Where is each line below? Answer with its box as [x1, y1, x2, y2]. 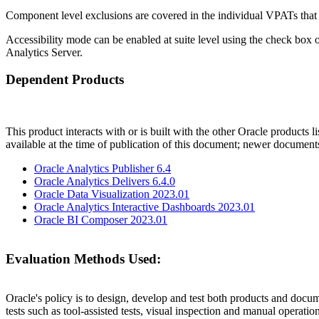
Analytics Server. [6, 46, 83, 58]
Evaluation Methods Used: [6, 251, 161, 266]
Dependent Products [6, 72, 124, 88]
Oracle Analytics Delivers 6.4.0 [34, 175, 175, 188]
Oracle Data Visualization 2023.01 [34, 188, 189, 201]
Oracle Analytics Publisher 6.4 [34, 162, 171, 175]
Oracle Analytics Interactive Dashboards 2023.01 [34, 201, 255, 214]
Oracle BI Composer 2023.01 [34, 214, 167, 226]
